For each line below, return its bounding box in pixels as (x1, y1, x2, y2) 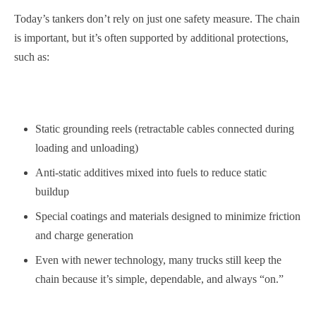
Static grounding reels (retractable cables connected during (35, 123, 294, 135)
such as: (14, 51, 49, 63)
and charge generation (35, 229, 133, 241)
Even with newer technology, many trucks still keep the (35, 254, 281, 266)
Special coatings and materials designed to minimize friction (35, 210, 300, 222)
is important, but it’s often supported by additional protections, (14, 32, 288, 44)
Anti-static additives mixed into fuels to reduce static (35, 166, 267, 178)
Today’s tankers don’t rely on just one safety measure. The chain (14, 13, 300, 25)
